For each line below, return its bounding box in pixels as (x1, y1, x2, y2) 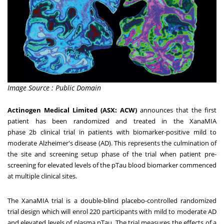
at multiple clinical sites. (7, 171, 77, 180)
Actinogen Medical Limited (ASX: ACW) (7, 105, 137, 114)
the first (191, 105, 216, 114)
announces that (137, 105, 191, 114)
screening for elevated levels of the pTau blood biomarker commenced (7, 160, 216, 169)
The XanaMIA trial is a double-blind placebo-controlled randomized (7, 195, 216, 205)
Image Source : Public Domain (7, 82, 101, 92)
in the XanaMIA (155, 116, 216, 125)
